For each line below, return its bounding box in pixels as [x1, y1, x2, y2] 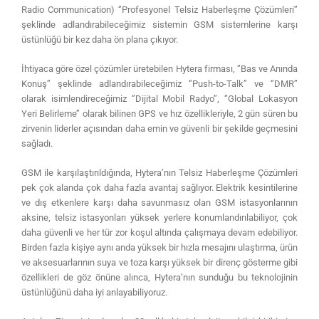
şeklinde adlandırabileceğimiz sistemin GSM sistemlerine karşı [21, 19, 298, 30]
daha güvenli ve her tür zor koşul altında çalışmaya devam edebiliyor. [21, 226, 298, 238]
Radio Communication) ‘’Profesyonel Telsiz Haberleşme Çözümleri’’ [21, 4, 298, 15]
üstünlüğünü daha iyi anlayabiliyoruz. [21, 286, 167, 298]
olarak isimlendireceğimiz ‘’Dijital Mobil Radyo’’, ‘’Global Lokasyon [21, 93, 298, 104]
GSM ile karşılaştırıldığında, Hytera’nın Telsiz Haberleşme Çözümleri [21, 167, 298, 178]
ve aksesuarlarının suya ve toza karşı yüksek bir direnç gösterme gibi [21, 256, 298, 268]
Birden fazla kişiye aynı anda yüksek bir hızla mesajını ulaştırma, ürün [21, 241, 298, 253]
